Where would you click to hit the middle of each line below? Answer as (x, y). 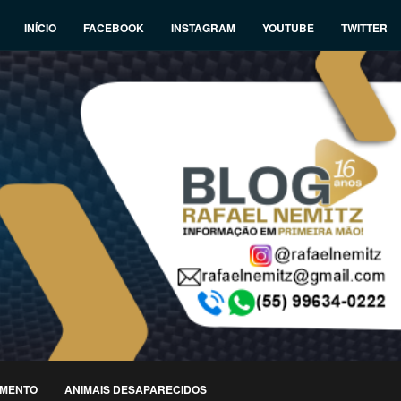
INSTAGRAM (203, 28)
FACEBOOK (114, 28)
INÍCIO (40, 28)
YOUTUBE (288, 28)
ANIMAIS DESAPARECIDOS (136, 390)
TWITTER (364, 28)
